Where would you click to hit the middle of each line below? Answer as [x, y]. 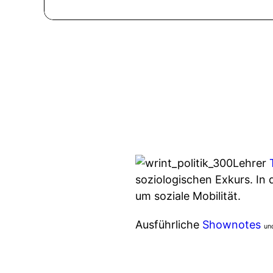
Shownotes [232, 225]
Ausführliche [169, 225]
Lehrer [251, 163]
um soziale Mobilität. [188, 196]
